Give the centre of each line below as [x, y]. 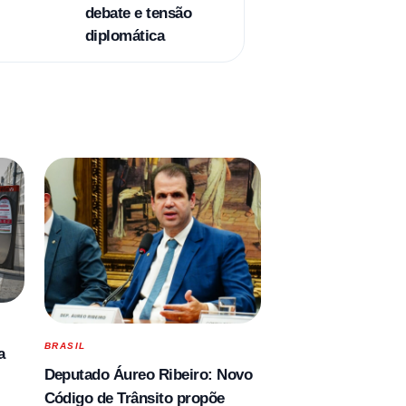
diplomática [125, 35]
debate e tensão [138, 13]
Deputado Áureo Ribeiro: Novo [148, 375]
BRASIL [65, 346]
